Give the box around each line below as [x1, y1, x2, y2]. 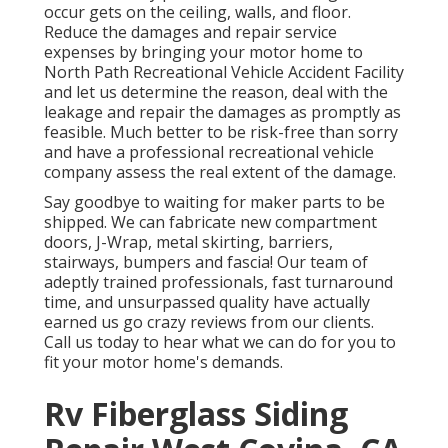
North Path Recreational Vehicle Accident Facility [44, 61, 404, 84]
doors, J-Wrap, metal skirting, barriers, [44, 231, 333, 254]
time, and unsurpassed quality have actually [44, 291, 370, 314]
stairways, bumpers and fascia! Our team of [44, 251, 368, 274]
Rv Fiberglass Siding [44, 392, 348, 436]
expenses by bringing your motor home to [44, 41, 363, 64]
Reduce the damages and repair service [44, 21, 337, 44]
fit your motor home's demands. [44, 351, 283, 374]
